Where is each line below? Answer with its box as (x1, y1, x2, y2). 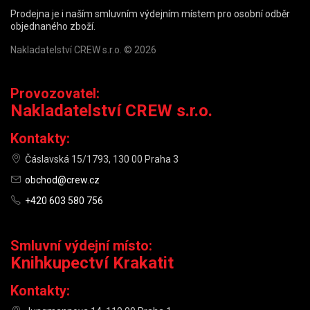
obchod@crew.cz (25, 174, 100, 186)
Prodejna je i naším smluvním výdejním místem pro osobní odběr (10, 8, 290, 20)
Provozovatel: (10, 85, 100, 102)
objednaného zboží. (10, 21, 95, 33)
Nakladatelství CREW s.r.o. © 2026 (10, 44, 156, 56)
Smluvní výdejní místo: (10, 237, 152, 255)
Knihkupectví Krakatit (10, 253, 174, 273)
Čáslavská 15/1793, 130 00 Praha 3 (25, 154, 179, 165)
